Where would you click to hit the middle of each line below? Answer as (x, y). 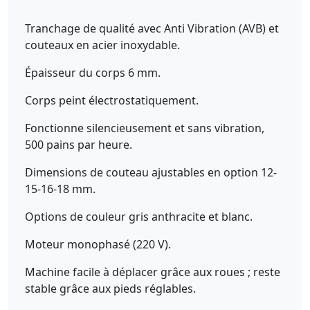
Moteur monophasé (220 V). (98, 244)
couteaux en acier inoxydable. (102, 45)
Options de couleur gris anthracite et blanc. (139, 217)
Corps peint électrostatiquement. (112, 100)
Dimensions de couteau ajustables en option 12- (151, 172)
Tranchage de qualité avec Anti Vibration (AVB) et (152, 28)
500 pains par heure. (79, 145)
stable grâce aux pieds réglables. (110, 289)
